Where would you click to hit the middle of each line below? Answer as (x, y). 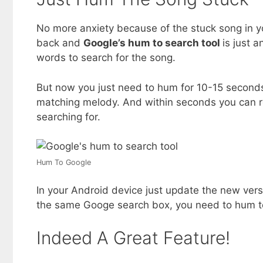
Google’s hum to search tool (153, 43)
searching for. (68, 117)
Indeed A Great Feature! (133, 238)
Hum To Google (64, 163)
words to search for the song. (106, 58)
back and (60, 43)
